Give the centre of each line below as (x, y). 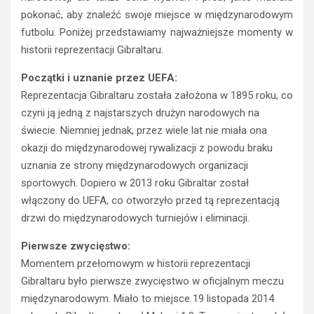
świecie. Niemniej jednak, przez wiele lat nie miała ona (144, 131)
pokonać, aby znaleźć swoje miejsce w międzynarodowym (157, 15)
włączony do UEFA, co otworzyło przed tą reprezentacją (150, 201)
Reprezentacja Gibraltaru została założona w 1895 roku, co (157, 96)
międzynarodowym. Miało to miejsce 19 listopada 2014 (148, 299)
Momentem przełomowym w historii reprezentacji (136, 264)
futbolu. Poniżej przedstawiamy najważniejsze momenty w (157, 33)
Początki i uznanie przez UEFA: (99, 78)
